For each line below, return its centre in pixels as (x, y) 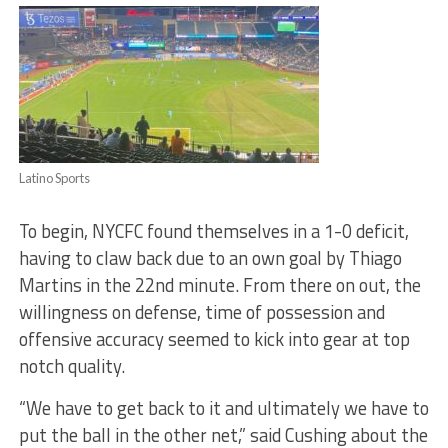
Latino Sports (54, 178)
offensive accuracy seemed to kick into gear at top (214, 339)
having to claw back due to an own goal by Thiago (210, 258)
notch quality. (73, 366)
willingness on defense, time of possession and (201, 312)
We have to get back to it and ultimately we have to (227, 408)
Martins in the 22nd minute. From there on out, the (219, 285)
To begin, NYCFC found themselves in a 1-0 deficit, (213, 231)
